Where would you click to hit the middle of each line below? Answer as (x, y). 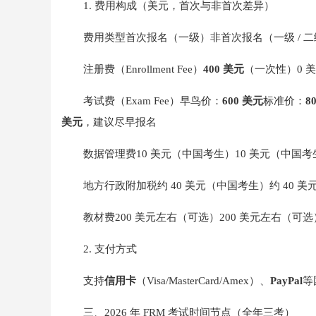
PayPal (286, 281)
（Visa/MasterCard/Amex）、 (203, 281)
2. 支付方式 (110, 249)
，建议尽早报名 (120, 122)
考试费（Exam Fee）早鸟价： (152, 101)
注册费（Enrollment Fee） (143, 69)
